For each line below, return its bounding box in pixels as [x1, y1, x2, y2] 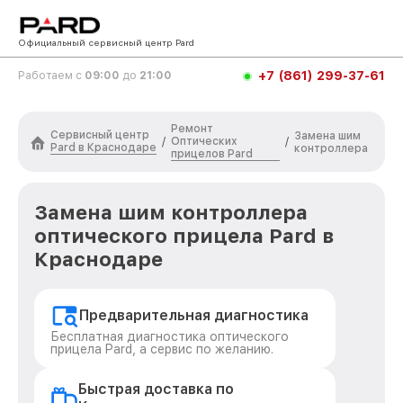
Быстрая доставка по [77, 381, 234, 398]
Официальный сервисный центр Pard [18, 37, 194, 48]
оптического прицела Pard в [34, 224, 334, 247]
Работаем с [18, 69, 85, 82]
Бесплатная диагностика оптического [50, 329, 289, 344]
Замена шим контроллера [34, 201, 308, 224]
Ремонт [171, 122, 214, 135]
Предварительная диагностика [79, 307, 309, 324]
